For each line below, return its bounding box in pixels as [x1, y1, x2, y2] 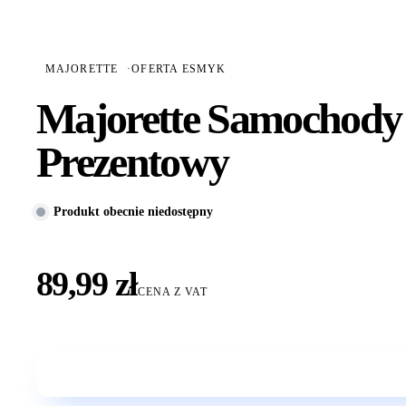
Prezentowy [36, 138, 228, 187]
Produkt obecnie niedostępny [53, 203, 213, 218]
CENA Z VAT [137, 285, 208, 299]
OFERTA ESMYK [131, 62, 227, 75]
